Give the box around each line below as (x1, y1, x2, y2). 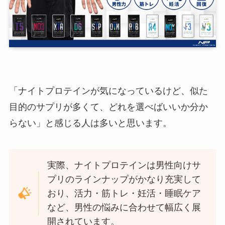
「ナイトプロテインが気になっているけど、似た (9, 86, 208, 96)
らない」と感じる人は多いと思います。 (9, 118, 172, 129)
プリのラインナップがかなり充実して (47, 174, 201, 185)
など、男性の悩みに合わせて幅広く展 (47, 202, 201, 213)
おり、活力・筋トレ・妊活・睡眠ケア (47, 188, 201, 199)
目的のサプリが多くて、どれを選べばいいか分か (9, 102, 208, 113)
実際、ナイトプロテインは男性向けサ (47, 160, 201, 171)
